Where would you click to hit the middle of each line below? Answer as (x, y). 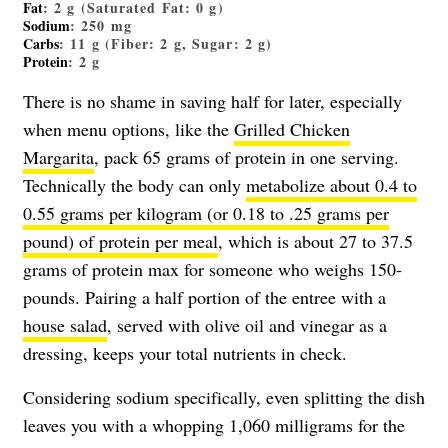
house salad (65, 325)
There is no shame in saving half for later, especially (212, 101)
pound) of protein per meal (120, 241)
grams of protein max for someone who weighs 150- (212, 269)
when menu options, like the (128, 129)
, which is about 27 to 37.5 (315, 241)
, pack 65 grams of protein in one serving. (246, 157)
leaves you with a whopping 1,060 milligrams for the (214, 425)
